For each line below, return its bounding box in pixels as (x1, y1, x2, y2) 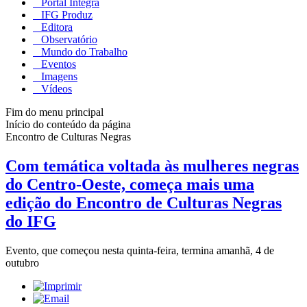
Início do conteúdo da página (5, 118, 131, 130)
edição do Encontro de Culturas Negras (5, 193, 282, 212)
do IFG (5, 212, 56, 230)
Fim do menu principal (5, 106, 103, 118)
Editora (38, 21, 73, 33)
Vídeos (38, 82, 72, 95)
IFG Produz (38, 8, 93, 21)
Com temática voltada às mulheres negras (5, 156, 299, 175)
